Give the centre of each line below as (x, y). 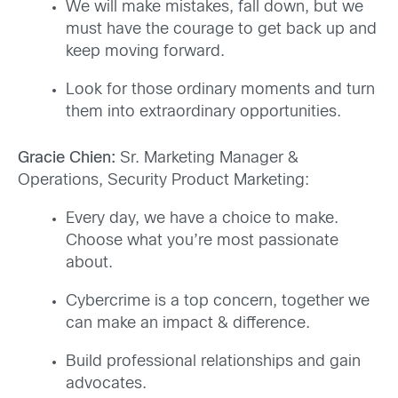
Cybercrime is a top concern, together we (218, 302)
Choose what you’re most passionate (202, 242)
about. (89, 264)
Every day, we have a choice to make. (202, 219)
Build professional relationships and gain (213, 362)
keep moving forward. (145, 52)
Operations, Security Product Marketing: (163, 181)
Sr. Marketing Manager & (209, 159)
